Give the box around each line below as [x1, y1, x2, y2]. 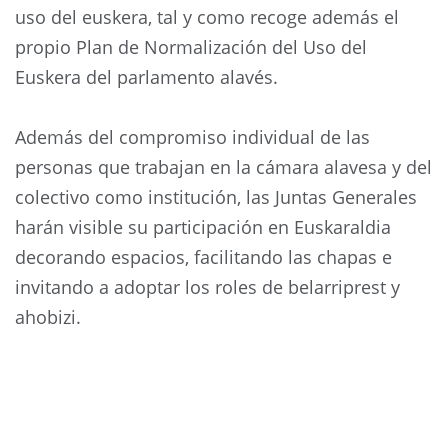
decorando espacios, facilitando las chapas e [15, 244, 392, 269]
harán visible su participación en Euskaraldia [15, 214, 391, 239]
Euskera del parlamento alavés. [15, 64, 283, 89]
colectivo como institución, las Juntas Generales [15, 184, 417, 209]
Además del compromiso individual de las [15, 124, 370, 149]
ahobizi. [15, 304, 86, 329]
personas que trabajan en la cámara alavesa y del [15, 154, 432, 179]
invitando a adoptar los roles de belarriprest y [15, 274, 400, 299]
